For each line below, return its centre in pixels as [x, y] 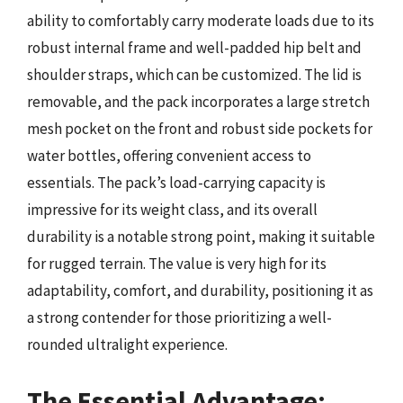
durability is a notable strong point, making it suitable [201, 237]
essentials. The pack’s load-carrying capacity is [176, 183]
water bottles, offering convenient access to [169, 156]
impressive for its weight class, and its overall [172, 210]
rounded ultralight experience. [127, 345]
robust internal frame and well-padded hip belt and [194, 48]
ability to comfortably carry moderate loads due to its [201, 21]
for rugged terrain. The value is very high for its [177, 264]
